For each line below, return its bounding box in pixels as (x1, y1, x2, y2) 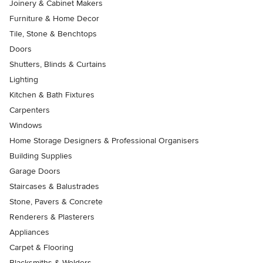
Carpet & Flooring (9, 242, 73, 253)
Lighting (9, 75, 38, 85)
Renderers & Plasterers (9, 212, 95, 222)
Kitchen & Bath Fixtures (9, 90, 95, 100)
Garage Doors (9, 166, 60, 177)
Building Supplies (9, 151, 72, 161)
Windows (9, 120, 42, 131)
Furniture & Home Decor (9, 14, 99, 24)
